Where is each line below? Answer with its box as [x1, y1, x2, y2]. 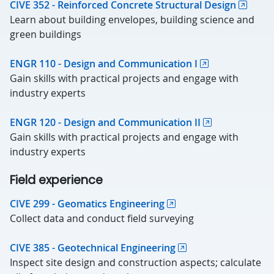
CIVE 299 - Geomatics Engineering [10, 197, 165, 210]
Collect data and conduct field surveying [10, 212, 194, 225]
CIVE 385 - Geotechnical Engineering [10, 241, 176, 254]
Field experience [10, 172, 133, 188]
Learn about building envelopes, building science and [10, 13, 254, 26]
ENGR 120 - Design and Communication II [10, 116, 201, 129]
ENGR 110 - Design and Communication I [10, 57, 198, 70]
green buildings [10, 28, 81, 41]
